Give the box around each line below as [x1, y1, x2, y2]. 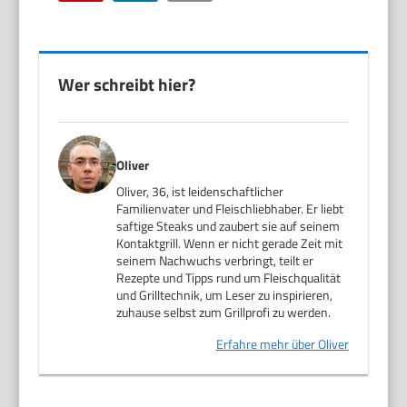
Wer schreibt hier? [58, 70, 196, 97]
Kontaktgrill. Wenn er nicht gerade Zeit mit [116, 233, 343, 253]
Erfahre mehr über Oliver [215, 333, 349, 353]
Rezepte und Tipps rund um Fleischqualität [116, 267, 342, 287]
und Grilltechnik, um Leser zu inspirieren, [116, 284, 333, 304]
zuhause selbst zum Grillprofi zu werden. [116, 302, 332, 322]
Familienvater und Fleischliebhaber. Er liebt [116, 198, 344, 218]
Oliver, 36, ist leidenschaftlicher [116, 181, 284, 201]
